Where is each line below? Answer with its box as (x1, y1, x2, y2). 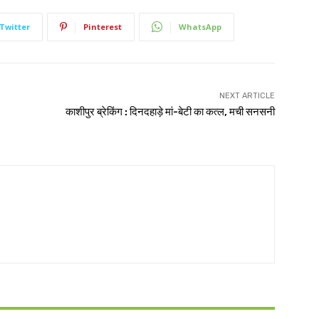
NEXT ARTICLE (219, 90, 275, 100)
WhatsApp (179, 21, 221, 32)
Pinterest (83, 21, 122, 32)
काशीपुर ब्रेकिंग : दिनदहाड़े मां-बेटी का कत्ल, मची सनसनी (65, 105, 275, 118)
